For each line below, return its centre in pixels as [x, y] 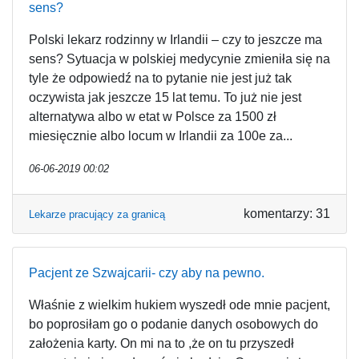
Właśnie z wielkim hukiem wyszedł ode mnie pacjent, [179, 305]
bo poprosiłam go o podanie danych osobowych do [173, 324]
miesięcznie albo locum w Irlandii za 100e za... [161, 136]
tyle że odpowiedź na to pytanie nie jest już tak [160, 78]
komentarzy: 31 [287, 214]
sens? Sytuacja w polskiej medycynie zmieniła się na [179, 59]
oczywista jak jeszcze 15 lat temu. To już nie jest [165, 97]
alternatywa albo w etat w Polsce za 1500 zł [153, 117]
